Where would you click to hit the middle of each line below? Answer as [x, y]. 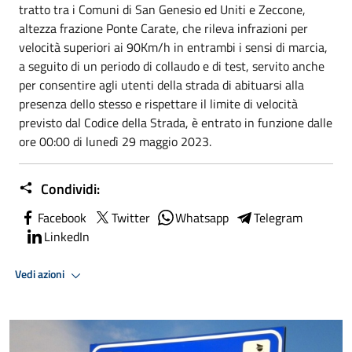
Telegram [278, 217]
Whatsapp [202, 217]
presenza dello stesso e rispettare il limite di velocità [158, 103]
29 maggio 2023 [165, 141]
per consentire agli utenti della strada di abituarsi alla [161, 84]
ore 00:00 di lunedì [70, 141]
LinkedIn [67, 236]
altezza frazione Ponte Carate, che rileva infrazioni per [163, 28]
